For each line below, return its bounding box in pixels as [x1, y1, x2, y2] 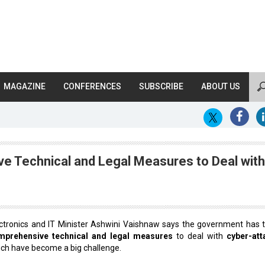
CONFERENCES [63, 82, 121, 91]
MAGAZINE [4, 82, 46, 91]
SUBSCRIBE [139, 82, 183, 91]
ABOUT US [201, 82, 240, 91]
